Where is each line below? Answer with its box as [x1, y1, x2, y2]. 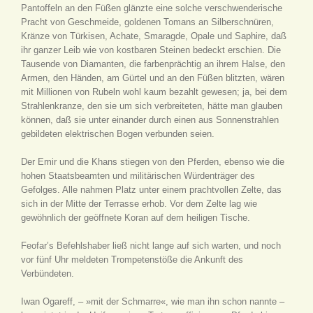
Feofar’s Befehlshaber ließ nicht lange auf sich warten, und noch [21, 240, 281, 251]
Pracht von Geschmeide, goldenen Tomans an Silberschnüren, [21, 17, 274, 27]
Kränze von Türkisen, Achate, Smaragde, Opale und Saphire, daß [21, 31, 286, 41]
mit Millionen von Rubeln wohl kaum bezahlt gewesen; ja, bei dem [21, 87, 287, 97]
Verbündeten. [21, 268, 74, 279]
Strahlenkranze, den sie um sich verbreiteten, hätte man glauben [21, 101, 282, 111]
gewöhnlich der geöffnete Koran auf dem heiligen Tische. [21, 212, 250, 223]
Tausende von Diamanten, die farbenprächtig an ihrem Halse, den [21, 59, 285, 69]
